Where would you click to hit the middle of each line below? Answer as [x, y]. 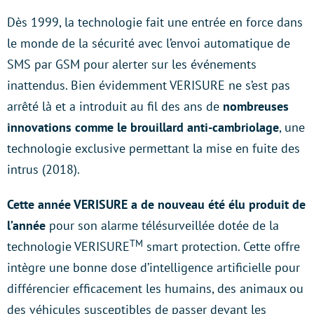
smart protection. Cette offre [221, 247]
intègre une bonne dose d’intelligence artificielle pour [153, 268]
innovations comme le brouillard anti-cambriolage [143, 128]
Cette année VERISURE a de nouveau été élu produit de [156, 205]
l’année [26, 226]
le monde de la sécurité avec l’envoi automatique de [149, 43]
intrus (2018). [43, 170]
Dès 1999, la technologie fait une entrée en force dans [155, 22]
